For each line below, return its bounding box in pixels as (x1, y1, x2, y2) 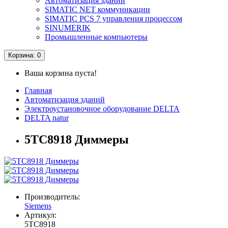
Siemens (24, 202, 51, 211)
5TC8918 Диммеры (24, 133, 129, 147)
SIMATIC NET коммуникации (45, 5, 150, 14)
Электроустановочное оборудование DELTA (24, 104, 180, 113)
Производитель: (24, 192, 80, 202)
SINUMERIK (45, 23, 91, 33)
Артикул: (24, 211, 56, 220)
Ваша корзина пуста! (24, 69, 97, 78)
